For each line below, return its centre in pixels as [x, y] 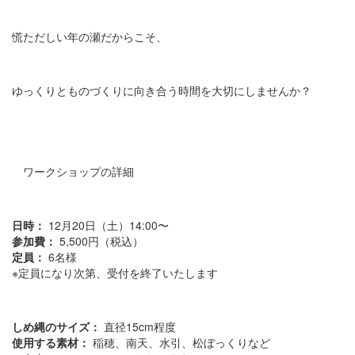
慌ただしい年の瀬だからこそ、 [90, 37]
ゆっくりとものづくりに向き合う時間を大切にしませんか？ [162, 91]
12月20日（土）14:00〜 [107, 225]
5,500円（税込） [100, 241]
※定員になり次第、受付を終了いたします [115, 273]
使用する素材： [51, 343]
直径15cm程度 [138, 327]
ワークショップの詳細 [73, 172]
